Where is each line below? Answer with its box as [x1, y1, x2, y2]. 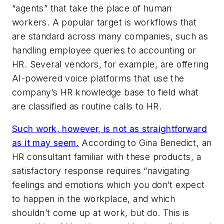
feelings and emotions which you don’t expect [12, 179, 205, 190]
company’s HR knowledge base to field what [12, 86, 199, 97]
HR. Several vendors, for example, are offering [12, 58, 209, 69]
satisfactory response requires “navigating [12, 165, 189, 176]
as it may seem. [12, 137, 79, 148]
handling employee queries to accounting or [12, 44, 196, 55]
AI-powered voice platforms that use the [12, 72, 187, 83]
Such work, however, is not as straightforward [12, 123, 207, 134]
